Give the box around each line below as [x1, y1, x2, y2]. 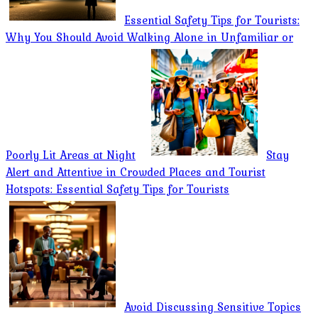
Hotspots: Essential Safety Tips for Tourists [6, 180, 229, 197]
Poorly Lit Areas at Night [6, 146, 136, 163]
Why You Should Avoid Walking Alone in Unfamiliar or [6, 28, 293, 45]
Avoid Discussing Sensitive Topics [124, 297, 301, 315]
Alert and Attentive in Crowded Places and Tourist [6, 163, 265, 180]
